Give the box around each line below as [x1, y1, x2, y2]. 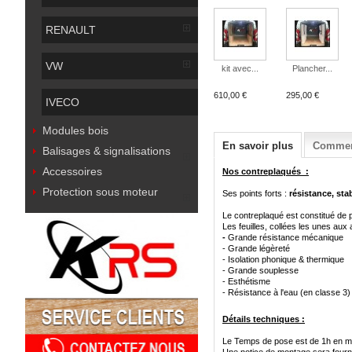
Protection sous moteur [42, 185, 158, 198]
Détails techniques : [222, 314, 305, 324]
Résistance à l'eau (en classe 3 [228, 288, 347, 297]
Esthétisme [228, 277, 270, 286]
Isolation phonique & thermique [228, 255, 344, 264]
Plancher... [292, 64, 332, 73]
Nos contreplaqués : [222, 167, 309, 176]
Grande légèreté [225, 244, 290, 253]
